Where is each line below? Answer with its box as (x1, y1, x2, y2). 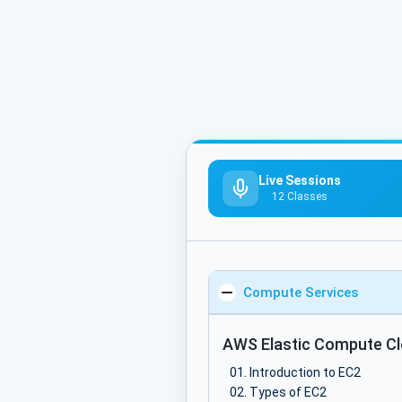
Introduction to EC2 (249, 365, 361, 380)
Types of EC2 (249, 385, 327, 400)
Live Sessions (258, 173, 341, 188)
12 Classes (272, 190, 328, 204)
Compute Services (243, 284, 358, 301)
